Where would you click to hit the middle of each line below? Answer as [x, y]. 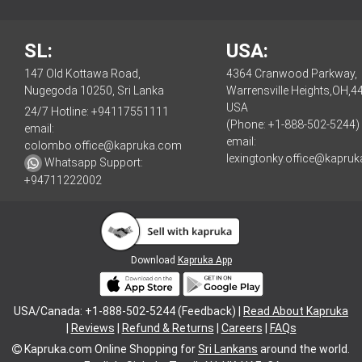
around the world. [304, 349]
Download [154, 261]
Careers [242, 328]
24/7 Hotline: [58, 112]
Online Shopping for [146, 349]
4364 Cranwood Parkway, [292, 74]
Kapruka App [204, 261]
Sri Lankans [228, 349]
